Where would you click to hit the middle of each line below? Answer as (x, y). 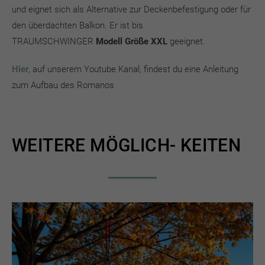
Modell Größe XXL (132, 41)
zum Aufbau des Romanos (63, 85)
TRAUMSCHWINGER (54, 41)
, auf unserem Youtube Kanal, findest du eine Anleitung (133, 69)
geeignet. (186, 41)
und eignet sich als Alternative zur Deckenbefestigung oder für (131, 9)
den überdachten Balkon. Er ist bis (77, 25)
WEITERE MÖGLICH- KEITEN (127, 145)
